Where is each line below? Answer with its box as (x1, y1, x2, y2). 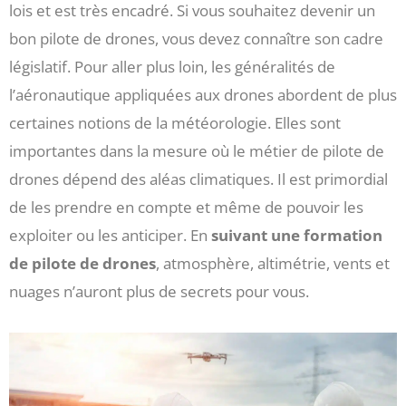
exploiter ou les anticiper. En (9, 224, 211, 246)
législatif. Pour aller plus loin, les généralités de (9, 55, 335, 77)
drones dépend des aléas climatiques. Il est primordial (9, 168, 388, 189)
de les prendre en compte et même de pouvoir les (9, 196, 363, 217)
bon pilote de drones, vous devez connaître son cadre (9, 27, 383, 49)
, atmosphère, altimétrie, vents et (156, 252, 390, 274)
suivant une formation (211, 224, 382, 246)
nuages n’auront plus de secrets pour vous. (9, 280, 309, 302)
